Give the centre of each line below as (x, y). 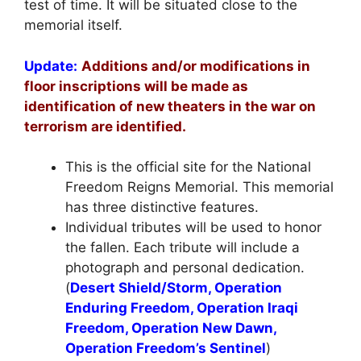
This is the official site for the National (188, 167)
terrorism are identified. (105, 126)
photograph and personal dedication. (185, 268)
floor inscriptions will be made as (136, 86)
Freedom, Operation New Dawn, (171, 328)
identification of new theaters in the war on (170, 106)
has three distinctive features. (162, 207)
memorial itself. (73, 25)
